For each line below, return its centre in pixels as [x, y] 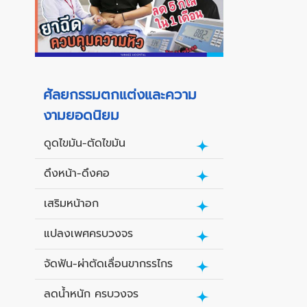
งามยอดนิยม [81, 115]
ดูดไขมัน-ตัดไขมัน [85, 144]
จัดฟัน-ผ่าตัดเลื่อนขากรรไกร [108, 264]
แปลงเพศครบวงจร [88, 234]
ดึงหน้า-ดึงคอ [77, 174]
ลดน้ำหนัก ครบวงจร [91, 294]
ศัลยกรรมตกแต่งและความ [120, 95]
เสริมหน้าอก [71, 204]
